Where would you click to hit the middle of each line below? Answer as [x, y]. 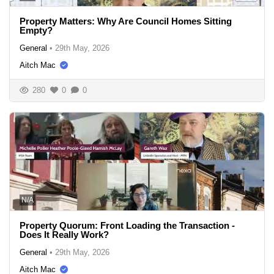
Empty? [36, 30]
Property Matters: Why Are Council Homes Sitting [126, 21]
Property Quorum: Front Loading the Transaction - [127, 225]
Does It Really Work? [64, 234]
